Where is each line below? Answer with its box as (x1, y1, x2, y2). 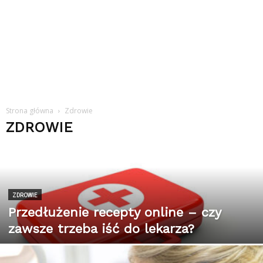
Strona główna (6, 106, 53, 116)
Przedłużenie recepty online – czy (8, 205, 221, 220)
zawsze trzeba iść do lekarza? (8, 221, 194, 236)
